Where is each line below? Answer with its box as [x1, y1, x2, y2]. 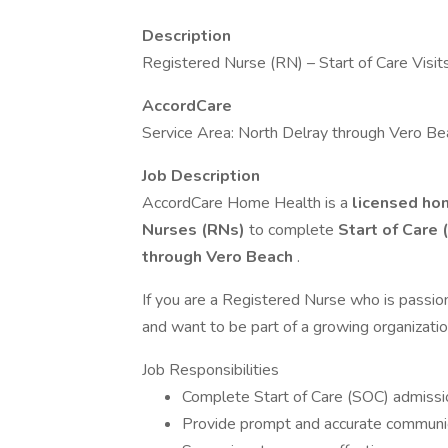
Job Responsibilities [142, 359, 279, 381]
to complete [245, 219, 338, 241]
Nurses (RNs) [142, 219, 245, 241]
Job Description [142, 165, 260, 187]
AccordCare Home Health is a [142, 192, 352, 214]
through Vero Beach [142, 246, 297, 268]
